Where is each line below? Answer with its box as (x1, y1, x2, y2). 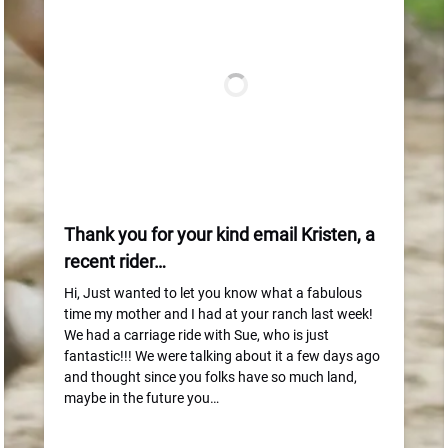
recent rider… (64, 251, 166, 272)
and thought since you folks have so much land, (64, 369, 357, 385)
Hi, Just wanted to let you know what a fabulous (64, 285, 362, 301)
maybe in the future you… (64, 390, 219, 406)
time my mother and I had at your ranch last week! (64, 306, 373, 322)
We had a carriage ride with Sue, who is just (64, 327, 329, 343)
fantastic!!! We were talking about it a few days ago (64, 348, 380, 364)
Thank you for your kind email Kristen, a (64, 224, 375, 245)
